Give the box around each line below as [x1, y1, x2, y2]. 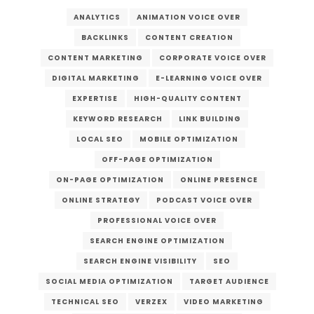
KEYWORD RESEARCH [73, 113, 163, 124]
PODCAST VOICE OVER [156, 194, 252, 205]
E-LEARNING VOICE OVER [156, 72, 262, 83]
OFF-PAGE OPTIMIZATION [101, 153, 213, 165]
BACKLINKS [81, 32, 129, 43]
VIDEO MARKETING [183, 296, 264, 307]
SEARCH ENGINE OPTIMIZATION [89, 235, 225, 246]
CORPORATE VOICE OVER [159, 52, 266, 63]
